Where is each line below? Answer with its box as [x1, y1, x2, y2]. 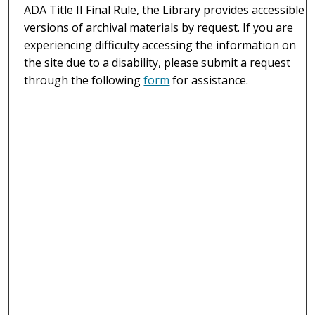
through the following [24, 72, 144, 89]
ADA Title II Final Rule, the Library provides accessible [24, 2, 305, 18]
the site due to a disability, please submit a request [24, 55, 291, 71]
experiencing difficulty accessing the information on [24, 37, 297, 53]
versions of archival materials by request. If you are [24, 20, 294, 36]
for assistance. [169, 72, 249, 89]
